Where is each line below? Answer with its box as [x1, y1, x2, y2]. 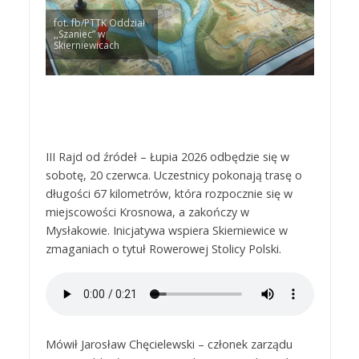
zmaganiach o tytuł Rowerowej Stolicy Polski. [45, 241, 281, 256]
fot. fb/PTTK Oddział [53, 16, 145, 30]
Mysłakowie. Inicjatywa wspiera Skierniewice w [45, 223, 288, 238]
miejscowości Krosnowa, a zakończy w [45, 204, 249, 220]
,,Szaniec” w [53, 27, 105, 41]
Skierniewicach [53, 38, 119, 52]
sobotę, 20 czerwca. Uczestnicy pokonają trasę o [45, 167, 302, 183]
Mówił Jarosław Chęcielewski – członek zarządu [45, 336, 292, 352]
